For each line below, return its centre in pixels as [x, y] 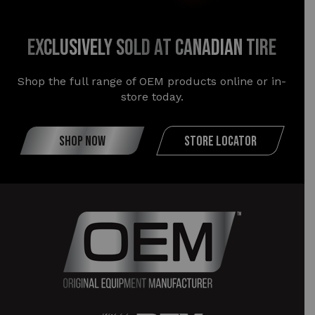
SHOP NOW [82, 141]
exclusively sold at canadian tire [152, 48]
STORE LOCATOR [220, 141]
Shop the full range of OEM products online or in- [152, 81]
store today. [152, 96]
